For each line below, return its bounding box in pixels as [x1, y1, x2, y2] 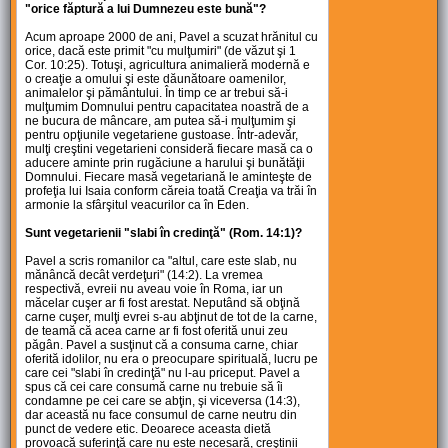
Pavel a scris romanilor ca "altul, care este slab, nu [25, 254, 298, 269]
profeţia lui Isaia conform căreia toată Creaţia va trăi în [25, 184, 318, 199]
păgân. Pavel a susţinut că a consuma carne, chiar [25, 338, 299, 353]
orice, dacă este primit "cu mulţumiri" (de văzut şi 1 [25, 44, 297, 59]
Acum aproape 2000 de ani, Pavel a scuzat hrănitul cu [25, 30, 319, 45]
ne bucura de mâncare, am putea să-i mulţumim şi [25, 114, 297, 129]
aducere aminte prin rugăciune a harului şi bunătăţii [25, 156, 306, 171]
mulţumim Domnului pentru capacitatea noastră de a [25, 100, 310, 115]
